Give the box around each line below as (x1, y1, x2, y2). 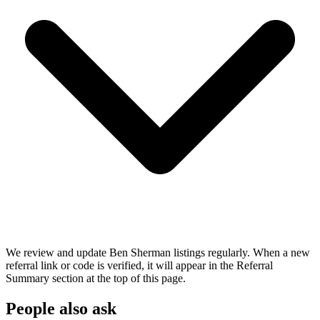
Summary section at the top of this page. (6, 271, 186, 284)
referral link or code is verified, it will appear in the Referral (6, 259, 273, 271)
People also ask (6, 299, 116, 318)
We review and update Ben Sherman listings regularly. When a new (6, 246, 310, 259)
